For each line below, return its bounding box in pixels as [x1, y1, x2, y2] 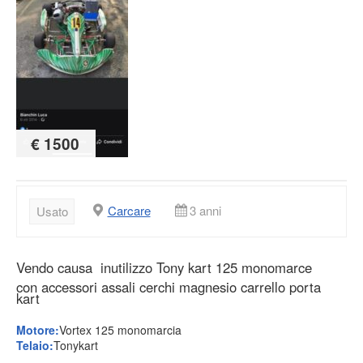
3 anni [189, 202, 221, 220]
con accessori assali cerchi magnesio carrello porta [16, 276, 321, 297]
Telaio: [16, 337, 53, 354]
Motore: [16, 322, 59, 339]
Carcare [107, 202, 151, 220]
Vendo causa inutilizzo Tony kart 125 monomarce [16, 257, 312, 277]
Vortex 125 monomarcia [59, 322, 181, 339]
